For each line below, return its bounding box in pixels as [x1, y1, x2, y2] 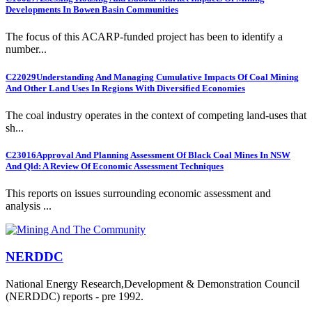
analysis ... [6, 200, 52, 212]
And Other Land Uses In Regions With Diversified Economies [6, 82, 245, 93]
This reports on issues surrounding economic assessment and [6, 187, 271, 200]
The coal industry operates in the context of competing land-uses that [6, 109, 306, 121]
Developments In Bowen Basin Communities [6, 4, 178, 15]
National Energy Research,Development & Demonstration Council [6, 277, 299, 290]
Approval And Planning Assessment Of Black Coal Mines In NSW [36, 149, 290, 160]
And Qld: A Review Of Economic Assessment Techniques [6, 160, 224, 171]
